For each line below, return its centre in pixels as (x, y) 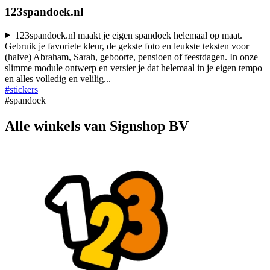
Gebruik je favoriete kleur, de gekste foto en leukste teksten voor (127, 46)
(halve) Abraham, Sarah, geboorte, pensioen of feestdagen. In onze (131, 57)
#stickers (21, 89)
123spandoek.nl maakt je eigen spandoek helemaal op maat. (128, 35)
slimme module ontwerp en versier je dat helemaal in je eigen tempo (133, 67)
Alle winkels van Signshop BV (97, 126)
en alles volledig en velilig (54, 78)
